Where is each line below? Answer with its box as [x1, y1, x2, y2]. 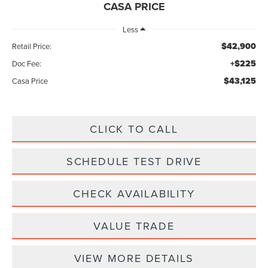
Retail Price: [12, 41, 52, 52]
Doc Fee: [12, 58, 42, 69]
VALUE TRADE [93, 218, 175, 234]
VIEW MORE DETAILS [74, 251, 194, 266]
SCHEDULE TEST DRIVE [66, 154, 202, 169]
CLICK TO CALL [90, 121, 178, 137]
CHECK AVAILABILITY [73, 186, 195, 202]
